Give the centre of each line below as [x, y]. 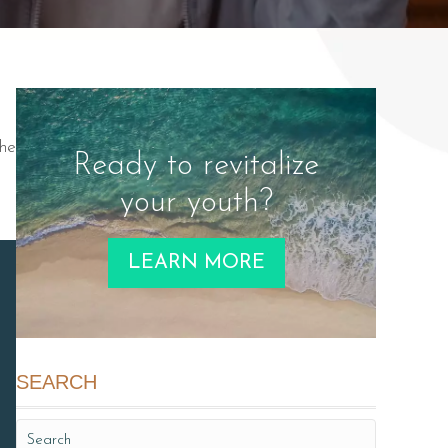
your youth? [196, 203]
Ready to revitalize [196, 166]
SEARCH [56, 382]
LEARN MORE [196, 262]
